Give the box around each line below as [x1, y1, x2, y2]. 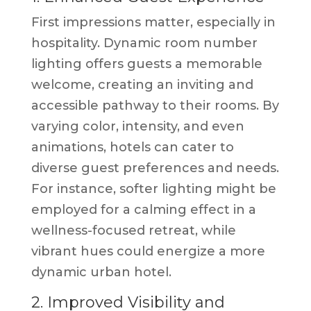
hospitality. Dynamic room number [31, 35, 258, 51]
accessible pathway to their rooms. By [31, 97, 279, 113]
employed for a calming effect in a [31, 201, 256, 217]
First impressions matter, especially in [31, 14, 276, 30]
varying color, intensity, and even [31, 118, 244, 134]
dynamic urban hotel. [31, 264, 171, 280]
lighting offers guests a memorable [31, 56, 262, 72]
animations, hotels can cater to [31, 139, 234, 155]
